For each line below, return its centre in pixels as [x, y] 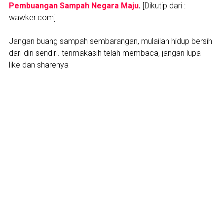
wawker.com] [32, 17]
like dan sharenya [38, 65]
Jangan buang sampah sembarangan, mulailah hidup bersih [110, 41]
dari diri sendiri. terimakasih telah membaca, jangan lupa [105, 53]
